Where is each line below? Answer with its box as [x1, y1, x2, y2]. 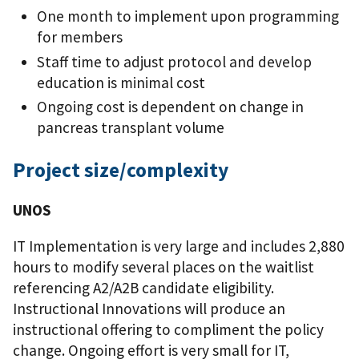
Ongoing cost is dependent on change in [37, 97, 304, 117]
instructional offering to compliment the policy [13, 319, 324, 339]
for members [37, 26, 123, 46]
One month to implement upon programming [37, 6, 339, 26]
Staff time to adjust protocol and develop [37, 51, 312, 71]
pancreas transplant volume [37, 118, 224, 138]
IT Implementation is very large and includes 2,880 [13, 236, 345, 256]
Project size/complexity [13, 157, 228, 184]
